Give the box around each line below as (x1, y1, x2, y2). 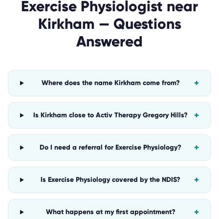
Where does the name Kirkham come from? (41, 79, 180, 87)
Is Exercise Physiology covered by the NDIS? (41, 175, 181, 184)
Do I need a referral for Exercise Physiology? (40, 143, 182, 152)
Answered (76, 32, 143, 50)
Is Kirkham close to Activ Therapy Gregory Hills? (33, 111, 188, 119)
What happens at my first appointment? (45, 208, 175, 216)
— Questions (94, 15, 181, 33)
